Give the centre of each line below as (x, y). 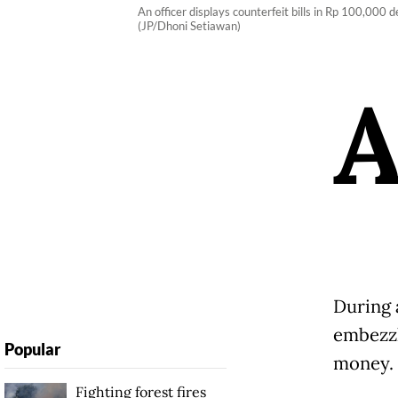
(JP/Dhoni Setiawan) (189, 26)
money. (363, 364)
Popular (32, 350)
